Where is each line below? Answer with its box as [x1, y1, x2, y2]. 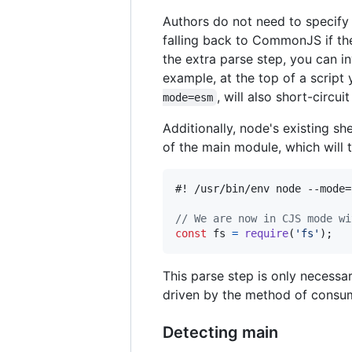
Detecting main [163, 322, 278, 342]
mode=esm [163, 90, 213, 104]
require [244, 226, 288, 240]
